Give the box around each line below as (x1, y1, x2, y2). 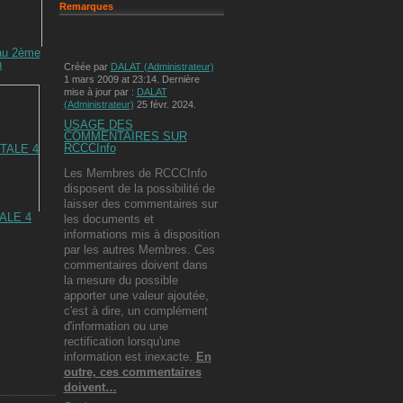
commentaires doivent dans (63, 257, 208, 272)
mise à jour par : (63, 85, 137, 97)
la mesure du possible (63, 273, 178, 287)
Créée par (63, 60, 111, 72)
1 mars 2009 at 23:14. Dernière (63, 73, 200, 85)
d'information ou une (63, 318, 168, 333)
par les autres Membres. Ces (63, 242, 215, 256)
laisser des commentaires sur (63, 196, 218, 210)
